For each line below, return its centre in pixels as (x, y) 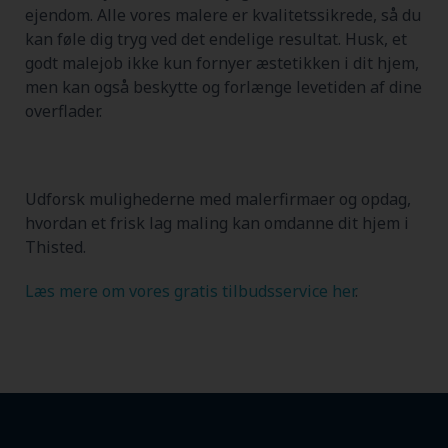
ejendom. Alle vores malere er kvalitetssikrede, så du (223, 14)
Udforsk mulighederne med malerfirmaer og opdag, (218, 198)
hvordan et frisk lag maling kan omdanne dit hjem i (217, 222)
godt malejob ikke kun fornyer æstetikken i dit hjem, (222, 62)
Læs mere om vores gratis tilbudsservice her (190, 290)
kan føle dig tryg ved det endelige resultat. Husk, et (216, 38)
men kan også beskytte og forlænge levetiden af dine (223, 86)
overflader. (63, 110)
